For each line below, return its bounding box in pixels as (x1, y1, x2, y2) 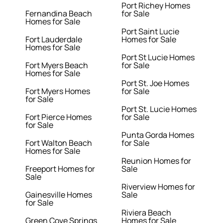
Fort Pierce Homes (25, 111, 92, 123)
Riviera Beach (121, 207, 171, 219)
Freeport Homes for (25, 163, 96, 175)
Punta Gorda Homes (121, 129, 194, 141)
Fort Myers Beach (25, 60, 89, 71)
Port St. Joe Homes (121, 78, 189, 89)
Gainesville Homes (25, 189, 93, 201)
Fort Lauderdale (25, 34, 83, 45)
